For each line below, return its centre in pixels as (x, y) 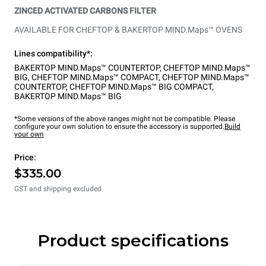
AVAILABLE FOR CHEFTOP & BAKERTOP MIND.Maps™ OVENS (128, 30)
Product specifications (133, 241)
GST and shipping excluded (58, 189)
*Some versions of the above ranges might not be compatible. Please (125, 119)
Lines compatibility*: (53, 54)
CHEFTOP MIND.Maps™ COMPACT (95, 77)
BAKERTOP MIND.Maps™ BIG (68, 96)
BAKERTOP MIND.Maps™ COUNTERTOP (87, 68)
